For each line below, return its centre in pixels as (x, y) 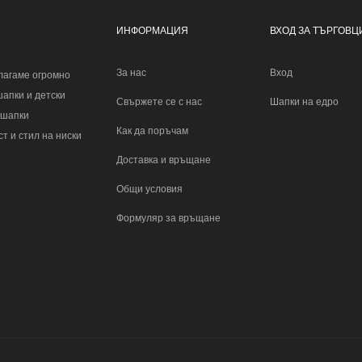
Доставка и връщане (164, 160)
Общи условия (149, 189)
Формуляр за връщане (168, 218)
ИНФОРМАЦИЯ (152, 30)
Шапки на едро (304, 101)
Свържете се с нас (159, 101)
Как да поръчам (152, 130)
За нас (131, 72)
